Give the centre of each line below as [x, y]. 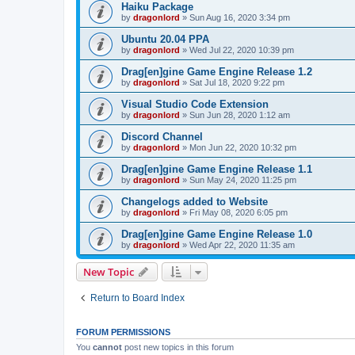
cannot [107, 347]
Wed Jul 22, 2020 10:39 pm [242, 50]
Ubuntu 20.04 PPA [165, 39]
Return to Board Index [137, 298]
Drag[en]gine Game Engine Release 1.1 [217, 169]
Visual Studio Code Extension [195, 104]
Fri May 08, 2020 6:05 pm [239, 212]
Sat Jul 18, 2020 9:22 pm [237, 82]
